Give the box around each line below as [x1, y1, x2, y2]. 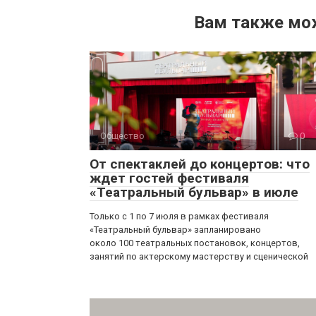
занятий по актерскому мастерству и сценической [90, 251, 308, 262]
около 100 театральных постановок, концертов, [90, 238, 300, 248]
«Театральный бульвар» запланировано [90, 224, 261, 235]
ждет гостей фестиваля [90, 170, 249, 186]
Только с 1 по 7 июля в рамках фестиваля [90, 211, 269, 221]
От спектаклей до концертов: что [90, 156, 310, 172]
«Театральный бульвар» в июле [90, 184, 298, 200]
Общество [100, 130, 145, 141]
